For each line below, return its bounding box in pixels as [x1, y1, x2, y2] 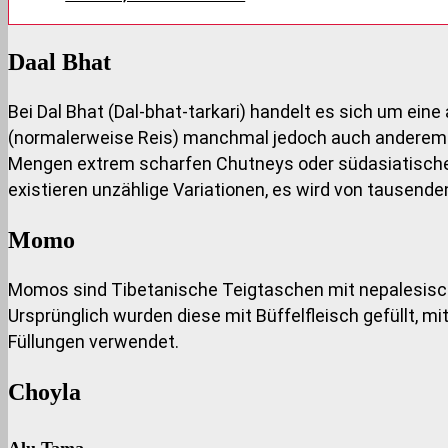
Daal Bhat [8, 49, 111, 76]
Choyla [8, 378, 81, 405]
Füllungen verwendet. [8, 331, 179, 353]
